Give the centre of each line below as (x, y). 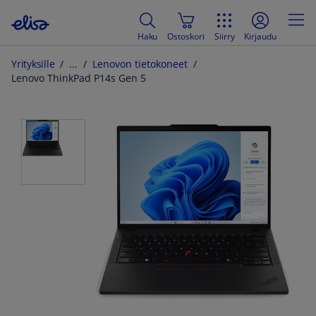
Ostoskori (186, 36)
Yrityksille (33, 64)
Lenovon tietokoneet (140, 64)
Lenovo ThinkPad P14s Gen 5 (79, 78)
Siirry (224, 36)
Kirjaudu (260, 36)
